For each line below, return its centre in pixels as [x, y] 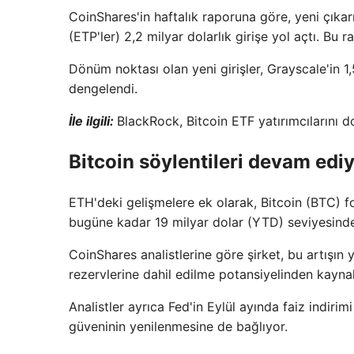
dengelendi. [103, 88]
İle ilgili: [93, 121]
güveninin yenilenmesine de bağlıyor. [178, 326]
